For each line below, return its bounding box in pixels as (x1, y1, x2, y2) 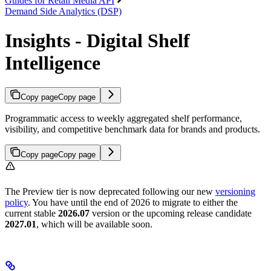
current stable (5, 208, 58, 219)
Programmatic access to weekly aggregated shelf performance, (5, 113, 242, 124)
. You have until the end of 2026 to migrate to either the (28, 197, 238, 208)
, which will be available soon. (36, 219, 152, 230)
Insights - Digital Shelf (5, 29, 190, 51)
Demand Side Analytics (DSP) (5, 5, 122, 16)
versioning (215, 186, 255, 197)
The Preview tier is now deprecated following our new (5, 186, 215, 197)
